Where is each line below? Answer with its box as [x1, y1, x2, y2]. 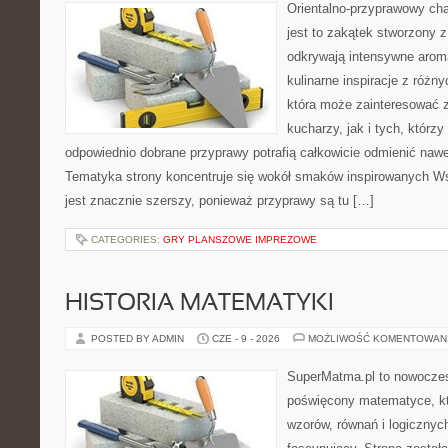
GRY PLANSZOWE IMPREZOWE [163, 234, 317, 245]
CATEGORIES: [91, 234, 163, 245]
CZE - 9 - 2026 [212, 333, 280, 344]
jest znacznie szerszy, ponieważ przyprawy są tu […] [65, 193, 374, 208]
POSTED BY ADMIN [91, 333, 187, 344]
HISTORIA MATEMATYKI [65, 293, 334, 315]
